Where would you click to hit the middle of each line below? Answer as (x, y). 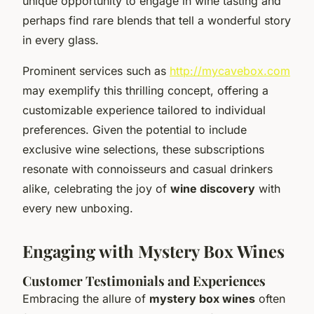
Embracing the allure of (86, 298)
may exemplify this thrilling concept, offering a (145, 90)
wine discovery (213, 188)
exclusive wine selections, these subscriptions (143, 149)
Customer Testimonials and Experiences (144, 280)
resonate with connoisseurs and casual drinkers (148, 169)
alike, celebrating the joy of (96, 188)
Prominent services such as (96, 70)
